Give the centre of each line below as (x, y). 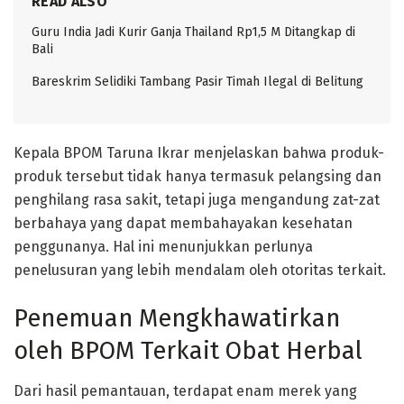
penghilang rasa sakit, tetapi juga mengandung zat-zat (197, 199)
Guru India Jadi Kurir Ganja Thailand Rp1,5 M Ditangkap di (193, 32)
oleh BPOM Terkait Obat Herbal (188, 351)
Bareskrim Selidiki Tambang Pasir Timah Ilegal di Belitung (197, 81)
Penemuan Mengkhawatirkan (177, 319)
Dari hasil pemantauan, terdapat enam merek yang (185, 390)
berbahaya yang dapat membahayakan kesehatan (183, 223)
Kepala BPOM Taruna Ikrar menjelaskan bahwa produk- (199, 152)
